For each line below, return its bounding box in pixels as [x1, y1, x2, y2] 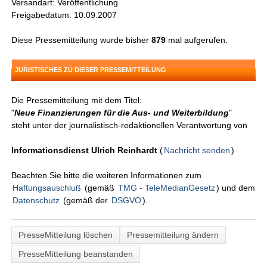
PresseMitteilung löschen [18, 230, 113, 240]
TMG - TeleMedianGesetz [118, 183, 216, 193]
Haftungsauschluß [13, 183, 82, 193]
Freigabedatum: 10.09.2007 [11, 10, 117, 20]
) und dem [216, 183, 256, 193]
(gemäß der [61, 195, 111, 206]
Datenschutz [13, 195, 60, 206]
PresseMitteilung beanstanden [18, 249, 133, 259]
